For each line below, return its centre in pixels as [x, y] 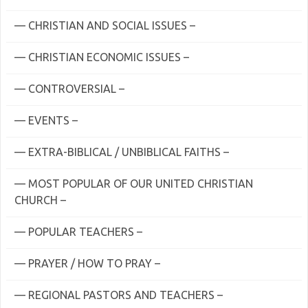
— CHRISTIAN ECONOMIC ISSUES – [102, 57]
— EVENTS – [46, 120]
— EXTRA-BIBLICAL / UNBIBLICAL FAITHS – [122, 152]
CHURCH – [40, 200]
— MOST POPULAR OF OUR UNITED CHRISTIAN [134, 184]
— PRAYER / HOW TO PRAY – [87, 263]
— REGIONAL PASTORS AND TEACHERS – [119, 295]
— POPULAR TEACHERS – [78, 232]
